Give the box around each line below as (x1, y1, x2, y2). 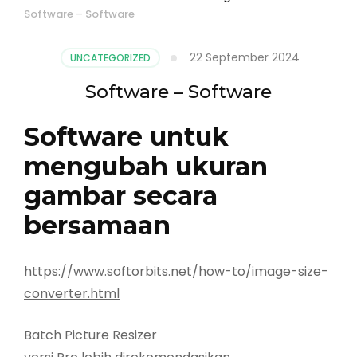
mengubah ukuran (24, 150, 268, 182)
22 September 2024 (189, 49, 300, 65)
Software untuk (24, 120, 229, 152)
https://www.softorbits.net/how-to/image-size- (24, 262, 328, 281)
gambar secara (24, 179, 218, 211)
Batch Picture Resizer (24, 326, 157, 345)
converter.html (24, 284, 120, 304)
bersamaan (24, 209, 171, 241)
